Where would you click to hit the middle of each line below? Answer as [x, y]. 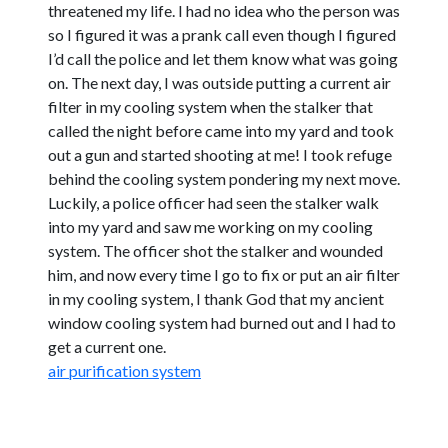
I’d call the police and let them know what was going [223, 58]
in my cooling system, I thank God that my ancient [216, 298]
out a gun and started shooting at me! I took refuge [220, 154]
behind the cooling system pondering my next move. [224, 178]
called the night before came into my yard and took [221, 130]
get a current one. [107, 346]
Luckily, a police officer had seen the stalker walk [213, 202]
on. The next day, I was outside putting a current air [219, 82]
